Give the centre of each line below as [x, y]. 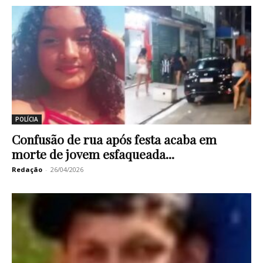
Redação [27, 169]
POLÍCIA [27, 119]
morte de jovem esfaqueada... [93, 154]
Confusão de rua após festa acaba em [114, 139]
